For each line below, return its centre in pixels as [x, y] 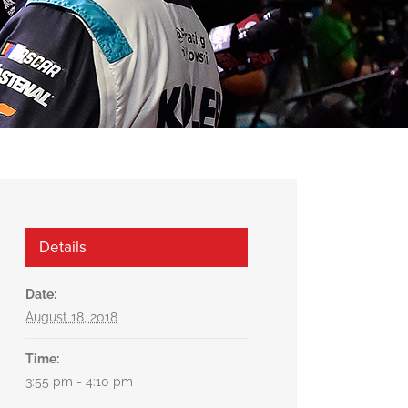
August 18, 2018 [71, 316]
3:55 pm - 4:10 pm [79, 381]
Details [62, 247]
